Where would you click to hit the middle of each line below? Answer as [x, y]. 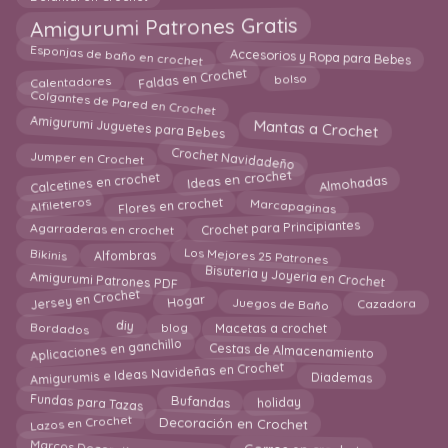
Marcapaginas [293, 203]
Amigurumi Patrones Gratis [163, 29]
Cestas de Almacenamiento [291, 349]
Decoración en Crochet [233, 425]
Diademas [341, 374]
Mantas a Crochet [316, 131]
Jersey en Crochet [85, 300]
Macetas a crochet [271, 328]
